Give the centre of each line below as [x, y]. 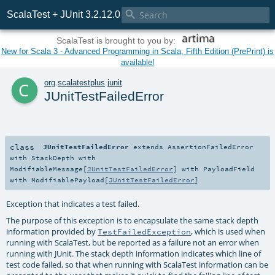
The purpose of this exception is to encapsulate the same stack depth [133, 221]
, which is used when [228, 232]
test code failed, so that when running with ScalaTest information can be [137, 265]
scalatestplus [81, 83]
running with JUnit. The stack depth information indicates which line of [134, 254]
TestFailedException [145, 232]
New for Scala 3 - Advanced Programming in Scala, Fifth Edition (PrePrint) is [137, 52]
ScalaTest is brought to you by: [117, 41]
